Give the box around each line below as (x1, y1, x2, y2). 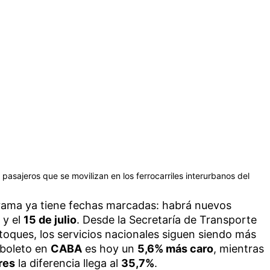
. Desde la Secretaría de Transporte (76, 213, 257, 226)
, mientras (213, 242, 264, 255)
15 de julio (23, 213, 77, 226)
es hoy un (81, 242, 137, 255)
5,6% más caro (137, 242, 213, 255)
